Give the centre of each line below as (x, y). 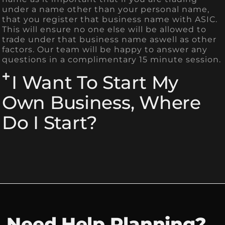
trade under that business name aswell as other (109, 39)
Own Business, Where (101, 102)
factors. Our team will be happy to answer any (105, 49)
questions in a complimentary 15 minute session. (111, 59)
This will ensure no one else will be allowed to (104, 29)
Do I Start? (50, 122)
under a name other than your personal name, (106, 9)
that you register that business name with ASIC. (110, 19)
